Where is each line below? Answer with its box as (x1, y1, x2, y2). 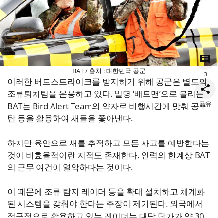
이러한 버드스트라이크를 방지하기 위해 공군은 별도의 (7, 76, 207, 88)
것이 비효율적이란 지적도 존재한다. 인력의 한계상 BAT (7, 149, 210, 161)
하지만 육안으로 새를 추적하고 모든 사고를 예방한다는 (7, 137, 209, 148)
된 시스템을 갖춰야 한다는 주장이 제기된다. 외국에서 (7, 198, 203, 210)
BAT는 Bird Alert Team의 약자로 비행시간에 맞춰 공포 (7, 100, 207, 112)
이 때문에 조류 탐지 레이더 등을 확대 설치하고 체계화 (7, 186, 205, 198)
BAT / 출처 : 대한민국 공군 (73, 66, 145, 75)
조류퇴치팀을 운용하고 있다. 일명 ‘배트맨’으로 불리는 (7, 88, 204, 100)
